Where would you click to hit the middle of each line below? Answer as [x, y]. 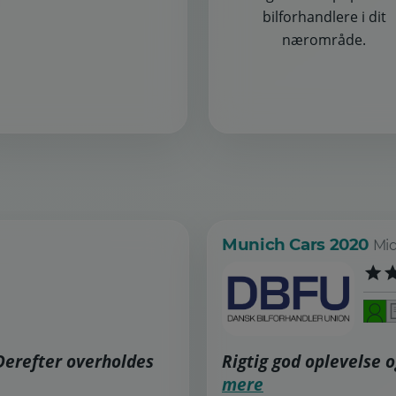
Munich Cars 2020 [297, 245]
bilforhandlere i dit [324, 17]
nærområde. [324, 40]
